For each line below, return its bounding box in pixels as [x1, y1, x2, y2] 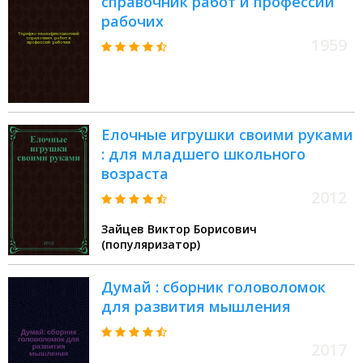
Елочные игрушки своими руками [101, 125, 353, 145]
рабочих [101, 11, 164, 32]
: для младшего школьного [101, 144, 305, 164]
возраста [101, 164, 169, 184]
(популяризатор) [101, 237, 200, 253]
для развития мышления [101, 297, 291, 317]
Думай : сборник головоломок [101, 277, 326, 297]
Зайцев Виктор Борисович [101, 221, 257, 237]
